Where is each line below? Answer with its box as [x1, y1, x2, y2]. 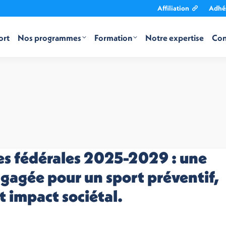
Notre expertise [145, 32, 204, 43]
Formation [94, 32, 132, 43]
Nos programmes [17, 32, 81, 43]
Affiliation [157, 4, 189, 13]
